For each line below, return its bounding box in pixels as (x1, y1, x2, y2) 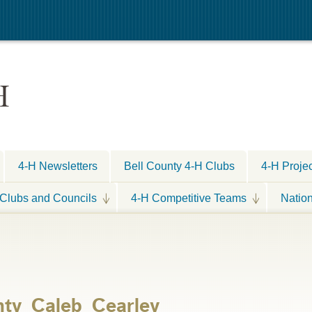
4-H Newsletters (18, 159, 97, 172)
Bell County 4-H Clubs (124, 159, 235, 172)
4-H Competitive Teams (131, 191, 247, 204)
